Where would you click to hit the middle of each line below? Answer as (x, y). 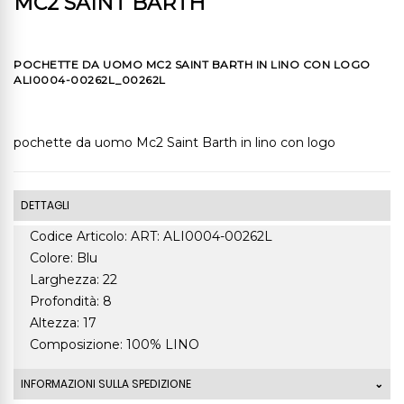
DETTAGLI (45, 205)
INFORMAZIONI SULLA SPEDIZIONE (106, 383)
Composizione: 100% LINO (115, 344)
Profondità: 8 (71, 301)
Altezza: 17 (63, 322)
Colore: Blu (64, 257)
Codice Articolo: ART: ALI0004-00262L (151, 236)
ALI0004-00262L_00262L (90, 79)
